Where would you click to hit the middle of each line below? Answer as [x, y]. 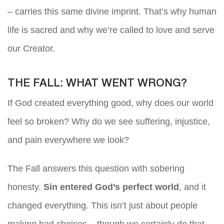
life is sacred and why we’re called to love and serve [111, 30]
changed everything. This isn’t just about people [102, 206]
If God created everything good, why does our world [110, 103]
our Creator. [31, 49]
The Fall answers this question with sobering [96, 169]
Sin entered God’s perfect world [111, 187]
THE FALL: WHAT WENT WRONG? [97, 84]
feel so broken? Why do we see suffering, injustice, [109, 122]
